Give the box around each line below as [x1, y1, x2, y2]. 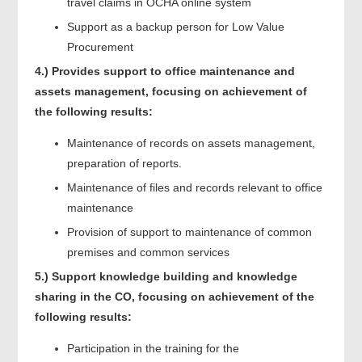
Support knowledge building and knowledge [51, 269, 297, 283]
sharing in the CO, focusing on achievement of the [34, 289, 314, 303]
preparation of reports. [66, 156, 182, 170]
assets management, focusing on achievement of [34, 84, 307, 98]
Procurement [66, 40, 133, 53]
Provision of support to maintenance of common [66, 225, 312, 238]
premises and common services [66, 245, 229, 259]
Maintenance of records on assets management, [66, 136, 315, 149]
